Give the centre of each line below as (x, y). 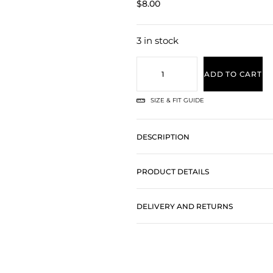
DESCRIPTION (163, 136)
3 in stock (158, 41)
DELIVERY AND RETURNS (185, 206)
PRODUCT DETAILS (173, 171)
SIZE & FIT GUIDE (177, 100)
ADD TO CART (233, 74)
